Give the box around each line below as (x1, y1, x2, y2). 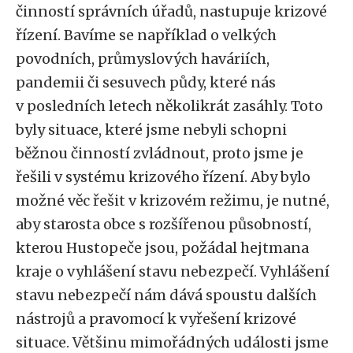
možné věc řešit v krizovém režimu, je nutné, (16, 191, 329, 210)
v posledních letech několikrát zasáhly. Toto (16, 97, 323, 115)
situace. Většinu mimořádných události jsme (16, 333, 329, 351)
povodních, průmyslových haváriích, (16, 50, 269, 68)
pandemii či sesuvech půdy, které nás (16, 73, 276, 91)
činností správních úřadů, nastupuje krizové (16, 2, 327, 20)
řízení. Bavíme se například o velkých (16, 26, 277, 44)
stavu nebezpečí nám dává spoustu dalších (16, 286, 317, 304)
